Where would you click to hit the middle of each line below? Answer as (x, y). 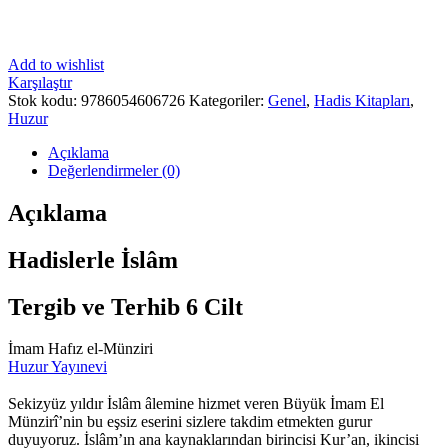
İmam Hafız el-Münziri (80, 349)
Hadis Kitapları (362, 100)
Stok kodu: (44, 100)
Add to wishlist (56, 64)
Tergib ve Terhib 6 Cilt (125, 306)
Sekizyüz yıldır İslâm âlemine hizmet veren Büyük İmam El (196, 404)
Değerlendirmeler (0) (114, 170)
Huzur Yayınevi (57, 367)
